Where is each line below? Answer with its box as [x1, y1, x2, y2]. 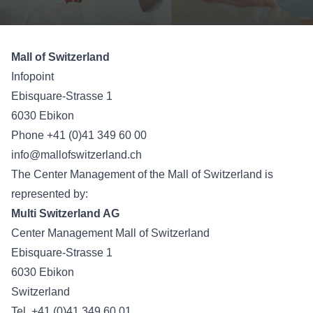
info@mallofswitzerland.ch [11, 149, 142, 161]
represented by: [11, 188, 88, 201]
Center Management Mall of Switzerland [11, 227, 210, 240]
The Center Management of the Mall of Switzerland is [11, 168, 273, 181]
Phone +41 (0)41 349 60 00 [11, 129, 147, 142]
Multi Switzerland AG [11, 208, 119, 220]
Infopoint [11, 71, 54, 83]
